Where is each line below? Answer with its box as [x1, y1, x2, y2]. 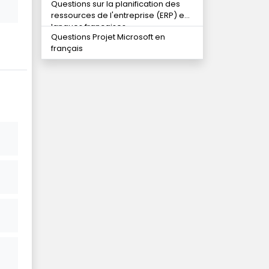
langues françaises [51, 21, 126, 33]
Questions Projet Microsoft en [51, 31, 165, 43]
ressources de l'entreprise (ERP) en [51, 10, 189, 22]
